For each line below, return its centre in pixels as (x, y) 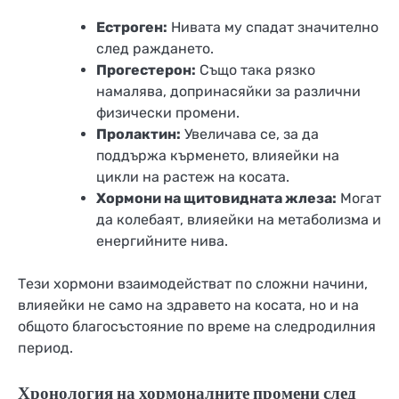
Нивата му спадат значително (273, 27)
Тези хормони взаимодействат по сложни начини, (193, 283)
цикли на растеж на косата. (193, 176)
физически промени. (168, 112)
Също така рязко (256, 69)
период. (45, 347)
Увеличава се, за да (250, 134)
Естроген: (132, 27)
